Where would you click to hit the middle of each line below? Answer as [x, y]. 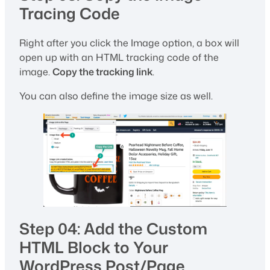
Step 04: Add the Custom [113, 228]
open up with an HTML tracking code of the [119, 58]
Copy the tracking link [102, 72]
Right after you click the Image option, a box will [129, 43]
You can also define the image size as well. [116, 96]
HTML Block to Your [94, 247]
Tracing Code [70, 13]
